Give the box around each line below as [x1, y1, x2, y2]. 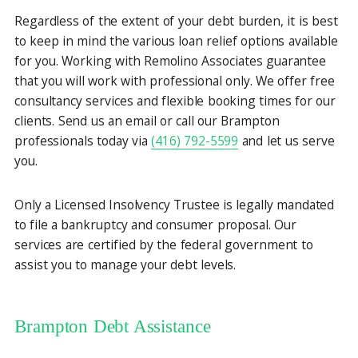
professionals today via [14, 132, 152, 149]
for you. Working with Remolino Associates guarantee [14, 52, 327, 70]
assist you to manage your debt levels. [14, 256, 237, 273]
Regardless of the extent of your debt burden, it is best [14, 12, 338, 30]
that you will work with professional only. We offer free [14, 72, 335, 89]
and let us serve [238, 132, 335, 149]
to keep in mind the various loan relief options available [14, 32, 338, 50]
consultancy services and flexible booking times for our [14, 92, 336, 109]
